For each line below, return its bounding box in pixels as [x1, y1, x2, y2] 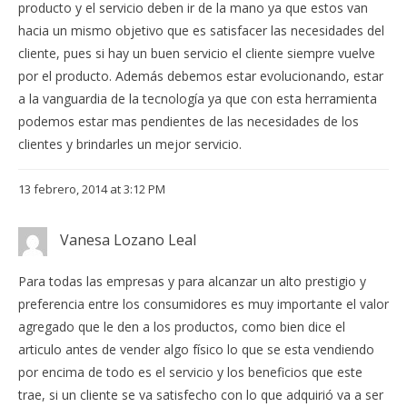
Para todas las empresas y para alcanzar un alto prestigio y [18, 273, 366, 291]
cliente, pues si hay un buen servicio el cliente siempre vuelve [18, 44, 375, 62]
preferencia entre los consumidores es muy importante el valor [18, 295, 389, 313]
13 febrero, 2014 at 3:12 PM [18, 180, 165, 197]
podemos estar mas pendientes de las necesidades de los [18, 112, 359, 130]
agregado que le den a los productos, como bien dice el [18, 318, 345, 336]
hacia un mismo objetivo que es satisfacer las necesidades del [18, 21, 384, 39]
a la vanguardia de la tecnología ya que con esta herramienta [18, 89, 377, 107]
